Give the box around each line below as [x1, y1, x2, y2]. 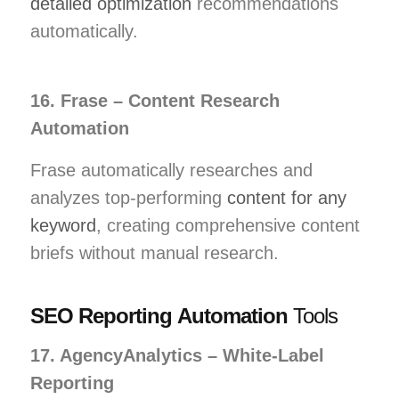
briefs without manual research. [30, 242, 279, 263]
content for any [227, 187, 346, 208]
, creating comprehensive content [96, 215, 360, 235]
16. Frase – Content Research [30, 90, 280, 110]
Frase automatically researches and [30, 159, 313, 180]
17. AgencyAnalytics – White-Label [30, 345, 324, 365]
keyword [30, 215, 96, 235]
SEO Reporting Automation [30, 303, 288, 328]
